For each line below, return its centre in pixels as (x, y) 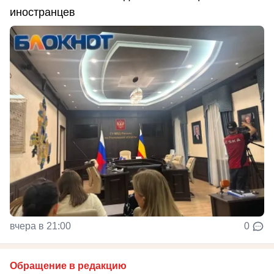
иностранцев (43, 12)
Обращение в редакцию (68, 265)
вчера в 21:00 (40, 226)
